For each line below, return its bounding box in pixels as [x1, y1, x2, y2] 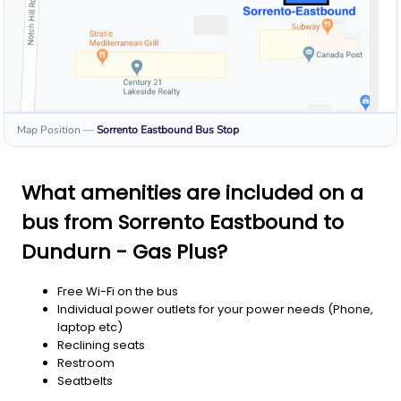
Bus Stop [195, 123, 239, 138]
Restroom [57, 354, 115, 372]
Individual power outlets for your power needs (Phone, [57, 301, 373, 319]
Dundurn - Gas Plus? [21, 238, 227, 267]
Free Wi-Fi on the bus [57, 283, 178, 301]
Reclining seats [57, 337, 145, 354]
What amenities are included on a [21, 179, 363, 208]
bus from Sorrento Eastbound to [21, 209, 344, 237]
